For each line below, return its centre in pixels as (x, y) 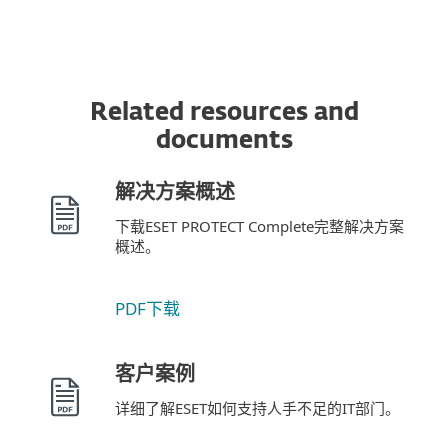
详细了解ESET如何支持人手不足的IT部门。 (257, 408)
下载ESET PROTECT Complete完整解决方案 (259, 226)
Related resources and (224, 113)
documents (224, 141)
